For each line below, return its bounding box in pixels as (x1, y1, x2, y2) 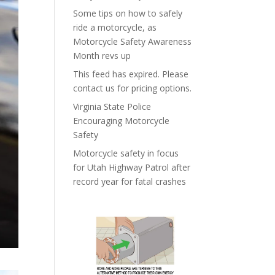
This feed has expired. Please (73, 68, 189, 80)
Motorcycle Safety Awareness (73, 36, 192, 47)
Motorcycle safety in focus (73, 147, 179, 159)
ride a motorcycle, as (73, 21, 157, 33)
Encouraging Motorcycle (73, 115, 170, 126)
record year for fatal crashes (73, 176, 187, 187)
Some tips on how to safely (73, 7, 183, 19)
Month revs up (73, 50, 131, 61)
